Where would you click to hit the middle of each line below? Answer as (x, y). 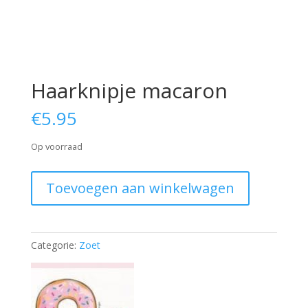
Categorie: (55, 245)
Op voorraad (56, 147)
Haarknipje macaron (129, 91)
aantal (44, 210)
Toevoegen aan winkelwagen (140, 188)
